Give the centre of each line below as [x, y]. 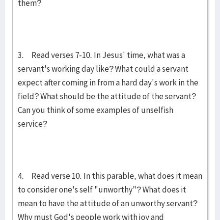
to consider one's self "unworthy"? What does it [102, 190]
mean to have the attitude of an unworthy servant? [108, 203]
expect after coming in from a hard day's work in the [108, 82]
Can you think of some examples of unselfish [96, 110]
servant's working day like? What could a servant [103, 69]
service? [32, 124]
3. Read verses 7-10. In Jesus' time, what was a [101, 55]
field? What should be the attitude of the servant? [107, 96]
